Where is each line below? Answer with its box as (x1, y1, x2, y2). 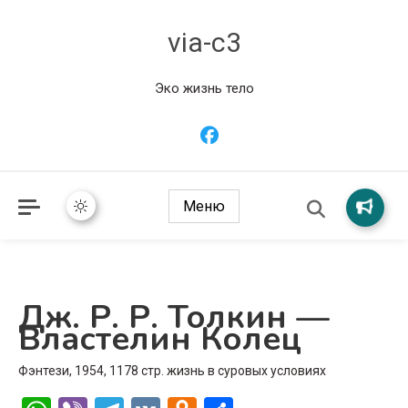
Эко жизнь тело (154, 80, 254, 97)
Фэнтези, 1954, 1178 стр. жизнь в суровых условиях (18, 363, 326, 379)
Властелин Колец (18, 317, 301, 362)
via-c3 (167, 26, 241, 58)
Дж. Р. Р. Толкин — (18, 295, 330, 341)
